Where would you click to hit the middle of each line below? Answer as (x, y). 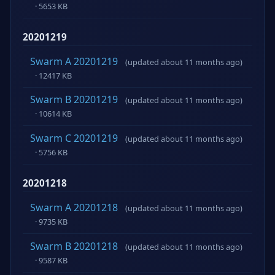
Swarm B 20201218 (74, 246)
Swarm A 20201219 (74, 61)
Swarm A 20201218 (74, 208)
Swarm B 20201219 (74, 100)
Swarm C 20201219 (74, 138)
